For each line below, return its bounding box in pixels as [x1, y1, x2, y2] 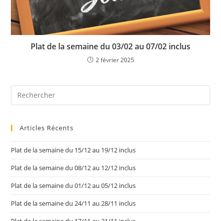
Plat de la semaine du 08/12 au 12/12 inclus [11, 163, 136, 172]
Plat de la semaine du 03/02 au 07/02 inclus [31, 40, 190, 52]
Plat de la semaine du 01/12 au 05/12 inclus [11, 181, 136, 190]
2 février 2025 [95, 55, 134, 64]
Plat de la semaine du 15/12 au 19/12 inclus [11, 145, 136, 154]
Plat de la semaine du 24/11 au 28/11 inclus [11, 198, 136, 208]
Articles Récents [20, 123, 74, 132]
